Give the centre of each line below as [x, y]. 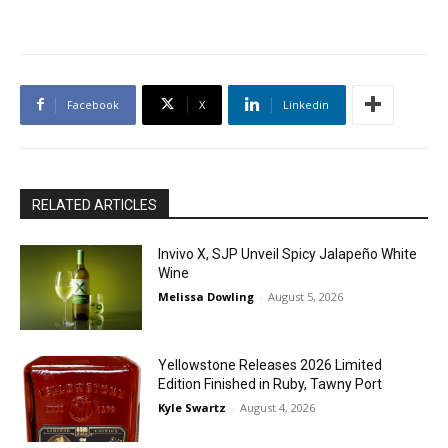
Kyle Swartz [192, 408]
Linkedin [306, 104]
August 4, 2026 [278, 408]
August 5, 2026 [306, 296]
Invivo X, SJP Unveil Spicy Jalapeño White [288, 253]
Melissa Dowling [206, 296]
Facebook [93, 104]
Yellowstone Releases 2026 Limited [270, 365]
